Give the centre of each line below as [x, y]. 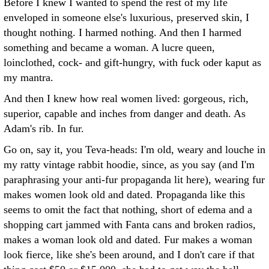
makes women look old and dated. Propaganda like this [124, 195]
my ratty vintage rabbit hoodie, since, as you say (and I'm [129, 165]
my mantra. [29, 77]
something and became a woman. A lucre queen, [109, 47]
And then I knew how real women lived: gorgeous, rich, [126, 98]
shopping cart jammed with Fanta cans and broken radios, [130, 225]
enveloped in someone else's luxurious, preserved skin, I [126, 17]
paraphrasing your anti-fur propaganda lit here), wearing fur [134, 180]
